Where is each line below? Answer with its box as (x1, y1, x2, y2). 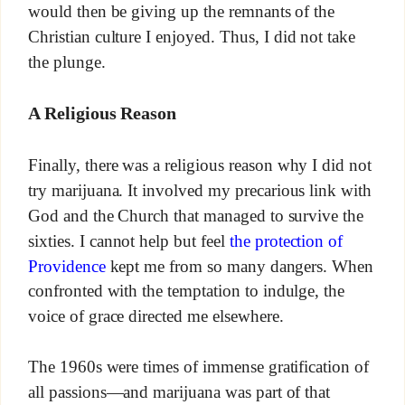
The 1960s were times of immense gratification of (27, 357, 370, 377)
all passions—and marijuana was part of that (27, 382, 331, 402)
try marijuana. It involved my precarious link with (27, 180, 372, 200)
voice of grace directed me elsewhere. (27, 306, 284, 325)
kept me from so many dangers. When (105, 256, 374, 276)
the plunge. (27, 52, 106, 71)
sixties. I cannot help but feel (27, 231, 230, 250)
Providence (27, 256, 106, 276)
